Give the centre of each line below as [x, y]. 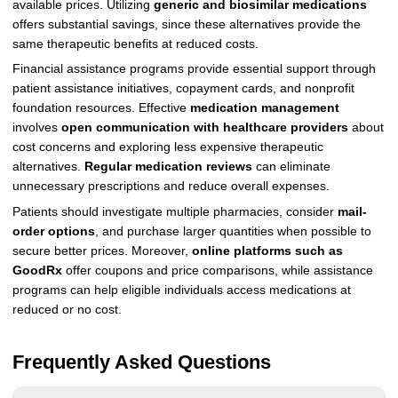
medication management [264, 108]
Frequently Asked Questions [141, 362]
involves [36, 128]
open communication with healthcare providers [204, 128]
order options [53, 232]
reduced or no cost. [67, 310]
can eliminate [291, 167]
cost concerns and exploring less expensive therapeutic [167, 147]
